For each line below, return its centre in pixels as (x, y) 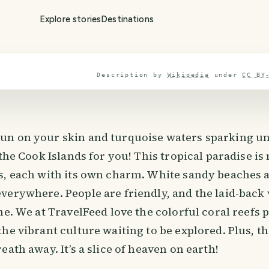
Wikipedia (188, 75)
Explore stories (70, 19)
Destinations (127, 19)
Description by (130, 75)
